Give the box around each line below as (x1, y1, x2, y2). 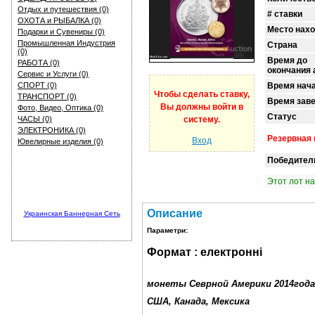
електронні (200, 245, 262, 258)
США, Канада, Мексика (147, 295, 250, 307)
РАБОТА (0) (18, 58, 60, 67)
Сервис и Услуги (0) (18, 70, 89, 78)
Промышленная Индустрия (18, 39, 115, 47)
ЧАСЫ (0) (18, 115, 52, 123)
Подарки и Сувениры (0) (18, 27, 105, 36)
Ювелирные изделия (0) (18, 137, 103, 146)
